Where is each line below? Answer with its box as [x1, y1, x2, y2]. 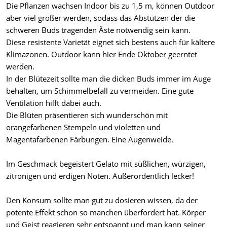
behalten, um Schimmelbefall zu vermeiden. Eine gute [6, 86, 194, 96]
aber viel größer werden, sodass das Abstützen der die [6, 13, 195, 23]
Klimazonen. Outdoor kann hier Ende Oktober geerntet [6, 49, 197, 60]
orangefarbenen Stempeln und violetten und [6, 122, 161, 133]
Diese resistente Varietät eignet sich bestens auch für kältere [6, 37, 215, 48]
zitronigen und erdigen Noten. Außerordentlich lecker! [6, 171, 194, 181]
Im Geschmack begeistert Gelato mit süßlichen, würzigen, [6, 159, 206, 169]
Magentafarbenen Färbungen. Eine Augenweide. [6, 134, 173, 145]
